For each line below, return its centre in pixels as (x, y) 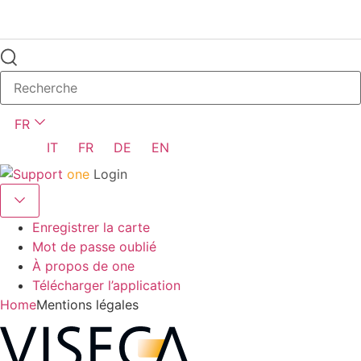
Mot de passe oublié (94, 247)
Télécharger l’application (106, 286)
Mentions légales (87, 305)
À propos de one (83, 266)
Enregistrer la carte (91, 228)
